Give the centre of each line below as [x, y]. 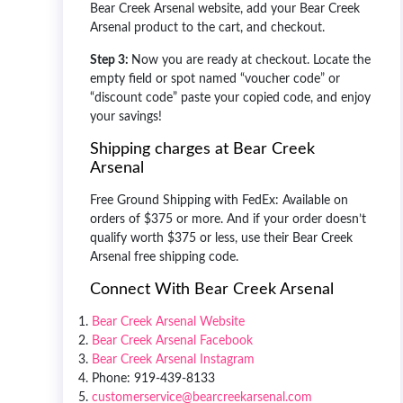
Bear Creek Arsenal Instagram [173, 359]
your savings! [126, 116]
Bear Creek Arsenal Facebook [172, 340]
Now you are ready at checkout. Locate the [251, 60]
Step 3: [111, 60]
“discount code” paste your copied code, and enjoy [230, 98]
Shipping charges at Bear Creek [202, 149]
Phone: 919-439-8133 [155, 378]
